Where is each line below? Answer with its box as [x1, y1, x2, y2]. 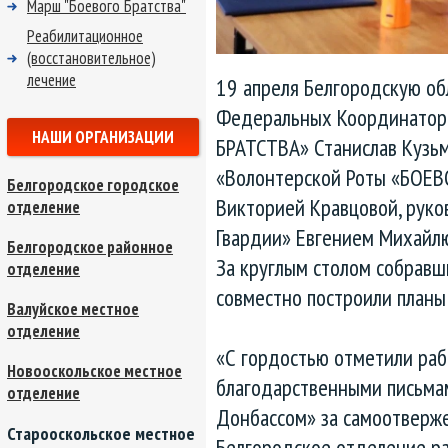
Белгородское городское [7, 174, 179, 196]
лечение [27, 69, 76, 91]
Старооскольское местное [7, 422, 195, 445]
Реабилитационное [27, 25, 143, 47]
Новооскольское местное [7, 360, 182, 382]
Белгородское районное [7, 236, 173, 258]
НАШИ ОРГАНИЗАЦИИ [32, 126, 174, 148]
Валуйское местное [7, 298, 139, 320]
